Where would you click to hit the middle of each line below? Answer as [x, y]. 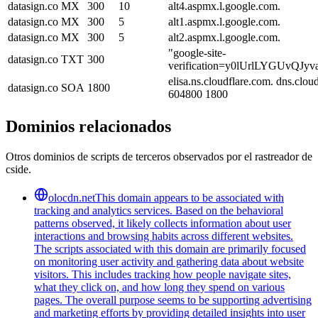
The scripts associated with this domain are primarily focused [170, 248]
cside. [18, 169]
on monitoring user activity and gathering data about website [169, 261]
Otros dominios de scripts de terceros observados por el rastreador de [159, 156]
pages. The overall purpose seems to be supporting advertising [173, 300]
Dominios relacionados [88, 126]
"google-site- [197, 53]
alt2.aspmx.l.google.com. [224, 37]
